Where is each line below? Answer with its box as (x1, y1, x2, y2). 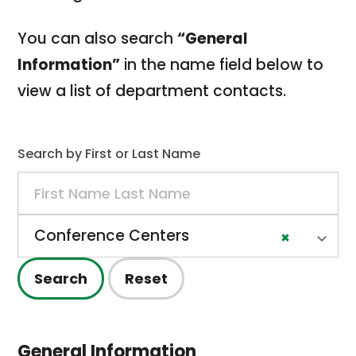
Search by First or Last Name (17, 145, 201, 163)
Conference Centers (34, 225, 190, 246)
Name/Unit (17, 173, 101, 195)
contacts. (213, 80, 287, 102)
